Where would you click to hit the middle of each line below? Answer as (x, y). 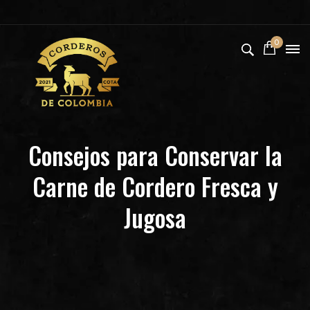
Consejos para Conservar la (155, 155)
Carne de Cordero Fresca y (155, 186)
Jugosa (155, 217)
